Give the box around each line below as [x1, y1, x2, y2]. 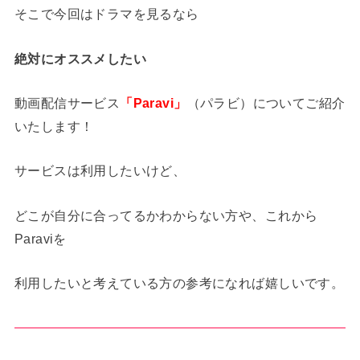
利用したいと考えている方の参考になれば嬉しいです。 [14, 276, 345, 291]
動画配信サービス [14, 96, 121, 111]
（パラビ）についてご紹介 [186, 96, 346, 111]
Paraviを [14, 231, 67, 246]
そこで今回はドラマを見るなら [14, 6, 199, 22]
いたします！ [14, 119, 94, 134]
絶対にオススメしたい [14, 51, 147, 66]
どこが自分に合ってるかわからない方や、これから [14, 207, 318, 223]
